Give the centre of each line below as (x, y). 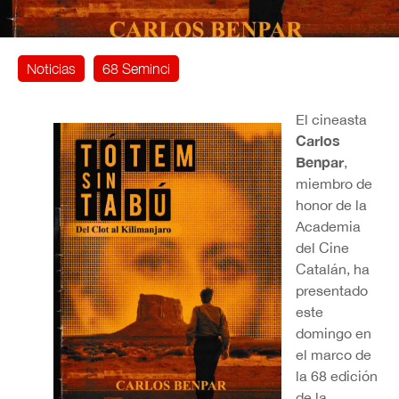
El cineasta (331, 120)
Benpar (320, 162)
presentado (332, 291)
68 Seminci (136, 69)
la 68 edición (337, 376)
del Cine (322, 248)
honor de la (331, 205)
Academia (328, 227)
